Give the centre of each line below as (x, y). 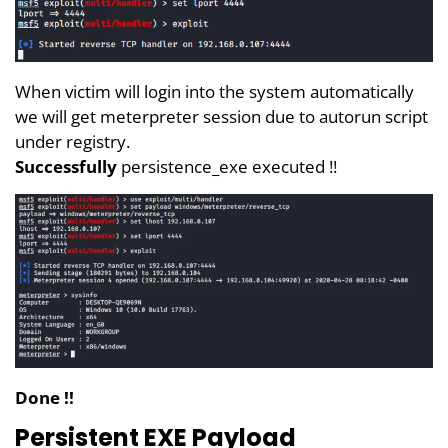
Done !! (44, 398)
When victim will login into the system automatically (214, 91)
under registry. (72, 141)
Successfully (66, 166)
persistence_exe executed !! (227, 166)
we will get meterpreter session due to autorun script (221, 116)
